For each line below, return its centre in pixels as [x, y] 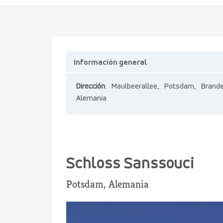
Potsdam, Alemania [108, 184]
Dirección [91, 87]
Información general [110, 63]
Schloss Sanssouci [130, 164]
